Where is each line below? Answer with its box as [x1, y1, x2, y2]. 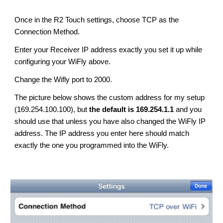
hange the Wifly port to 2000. [20, 76, 112, 84]
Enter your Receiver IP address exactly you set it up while [14, 46, 203, 54]
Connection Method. [14, 28, 80, 36]
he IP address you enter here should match [49, 129, 190, 137]
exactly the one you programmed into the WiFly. [14, 141, 169, 149]
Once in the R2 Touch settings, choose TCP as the [14, 16, 179, 24]
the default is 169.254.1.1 [89, 106, 174, 113]
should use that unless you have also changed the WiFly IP [14, 117, 206, 125]
